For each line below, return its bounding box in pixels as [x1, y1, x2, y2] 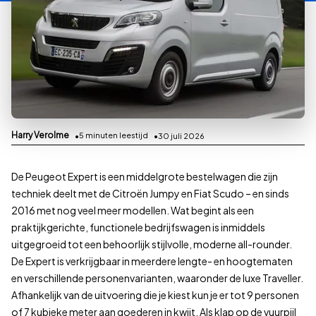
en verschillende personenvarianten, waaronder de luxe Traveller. [11, 272, 303, 285]
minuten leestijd [84, 130, 148, 140]
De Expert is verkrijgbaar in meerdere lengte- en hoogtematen [11, 255, 293, 268]
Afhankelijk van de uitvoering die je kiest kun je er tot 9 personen [11, 288, 299, 302]
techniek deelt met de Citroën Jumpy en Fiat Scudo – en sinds [11, 187, 289, 200]
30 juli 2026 [158, 130, 205, 140]
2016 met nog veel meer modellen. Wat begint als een [11, 204, 254, 217]
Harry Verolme [11, 130, 69, 141]
